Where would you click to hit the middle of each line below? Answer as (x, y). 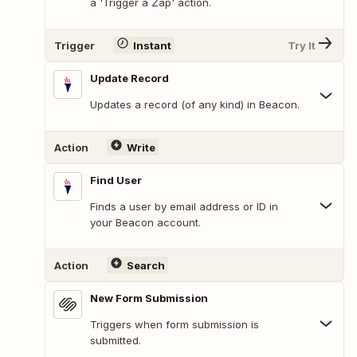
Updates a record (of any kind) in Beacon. (195, 105)
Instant (152, 45)
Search (145, 265)
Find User (116, 180)
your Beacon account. (145, 223)
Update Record (129, 78)
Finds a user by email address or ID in (184, 207)
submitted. (116, 341)
